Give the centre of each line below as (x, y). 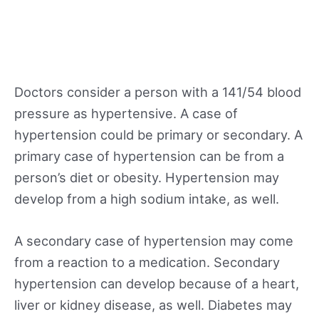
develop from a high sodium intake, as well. (147, 198)
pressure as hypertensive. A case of (126, 113)
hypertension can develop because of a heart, (157, 284)
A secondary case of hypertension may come (154, 241)
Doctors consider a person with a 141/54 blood (158, 91)
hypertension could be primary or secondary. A (158, 134)
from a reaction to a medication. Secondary (147, 262)
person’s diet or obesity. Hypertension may (147, 177)
